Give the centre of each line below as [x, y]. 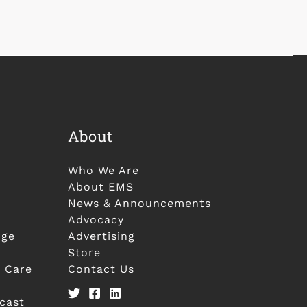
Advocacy [96, 220]
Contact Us [101, 269]
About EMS [100, 187]
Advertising [101, 236]
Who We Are [103, 171]
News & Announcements [139, 204]
